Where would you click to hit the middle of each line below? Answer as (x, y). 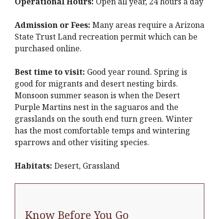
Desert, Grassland (86, 166)
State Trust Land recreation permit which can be (106, 37)
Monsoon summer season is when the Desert (97, 95)
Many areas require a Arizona (147, 25)
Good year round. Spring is (136, 72)
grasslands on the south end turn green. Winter (104, 119)
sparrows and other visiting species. (82, 142)
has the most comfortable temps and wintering (102, 131)
